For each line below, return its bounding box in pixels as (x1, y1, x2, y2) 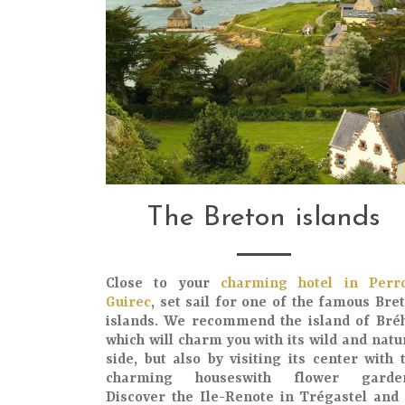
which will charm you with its (106, 333, 310, 349)
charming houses (106, 371, 242, 387)
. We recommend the (155, 314, 308, 330)
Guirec (106, 295, 151, 311)
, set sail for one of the (151, 295, 319, 311)
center (312, 352, 358, 368)
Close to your (106, 276, 221, 292)
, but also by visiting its (134, 352, 313, 368)
